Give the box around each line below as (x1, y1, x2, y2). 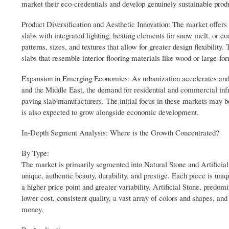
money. (21, 203, 43, 214)
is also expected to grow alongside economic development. (21, 107, 199, 117)
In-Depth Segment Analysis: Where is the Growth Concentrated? (21, 127, 219, 138)
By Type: (21, 147, 49, 158)
